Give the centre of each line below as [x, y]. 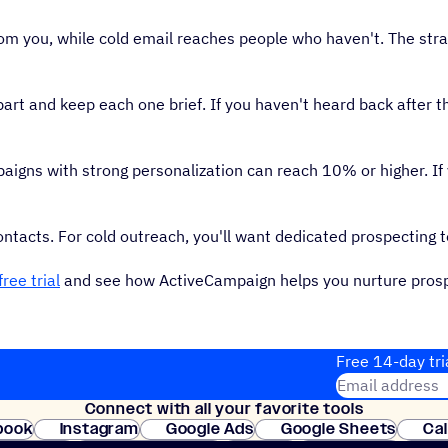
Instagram [99, 428]
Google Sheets [338, 428]
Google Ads [209, 428]
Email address [387, 384]
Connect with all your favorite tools [224, 408]
